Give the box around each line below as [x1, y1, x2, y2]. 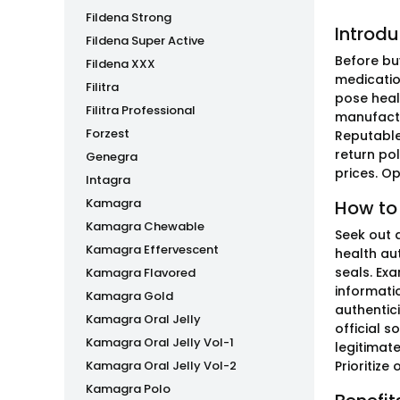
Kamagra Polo [86, 380, 171, 397]
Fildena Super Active [86, 32, 204, 49]
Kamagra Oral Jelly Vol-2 [86, 357, 237, 374]
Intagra [86, 171, 130, 188]
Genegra [86, 148, 137, 165]
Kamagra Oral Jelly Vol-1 [86, 334, 234, 351]
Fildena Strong [86, 9, 171, 26]
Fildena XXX [86, 55, 155, 72]
